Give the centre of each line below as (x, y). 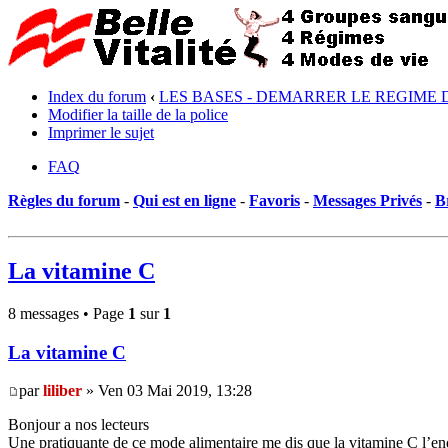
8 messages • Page (68, 313)
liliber (62, 391)
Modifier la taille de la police (138, 114)
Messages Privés (367, 200)
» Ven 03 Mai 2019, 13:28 (167, 391)
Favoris (274, 200)
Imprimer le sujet (101, 132)
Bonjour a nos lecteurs (78, 425)
